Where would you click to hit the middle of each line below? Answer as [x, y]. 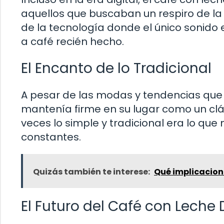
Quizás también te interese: [91, 171]
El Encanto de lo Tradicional [116, 68]
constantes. [51, 137]
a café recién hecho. [72, 41]
